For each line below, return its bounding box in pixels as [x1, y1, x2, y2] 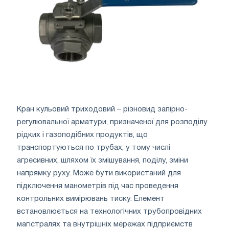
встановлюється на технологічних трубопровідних [17, 208, 202, 215]
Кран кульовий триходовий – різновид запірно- [17, 105, 188, 113]
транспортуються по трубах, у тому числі [17, 144, 170, 151]
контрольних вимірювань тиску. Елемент [17, 195, 165, 202]
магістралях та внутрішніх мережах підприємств [17, 220, 193, 228]
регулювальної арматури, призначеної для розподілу [17, 118, 208, 126]
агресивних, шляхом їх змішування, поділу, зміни [17, 156, 188, 164]
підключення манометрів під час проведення [17, 182, 178, 190]
